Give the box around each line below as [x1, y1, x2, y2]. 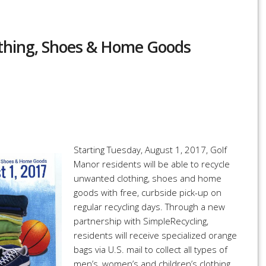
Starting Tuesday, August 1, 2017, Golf [74, 144, 227, 156]
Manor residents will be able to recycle [74, 158, 230, 170]
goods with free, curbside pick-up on [74, 186, 221, 199]
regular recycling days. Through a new [74, 201, 225, 213]
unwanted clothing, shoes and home [74, 172, 221, 185]
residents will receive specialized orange [74, 229, 237, 242]
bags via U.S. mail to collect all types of [74, 243, 227, 256]
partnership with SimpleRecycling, [74, 215, 208, 227]
